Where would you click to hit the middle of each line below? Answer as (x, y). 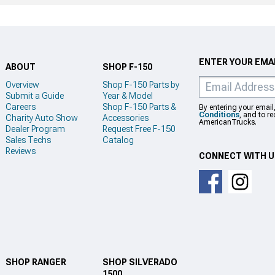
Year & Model (127, 96)
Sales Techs (28, 140)
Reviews (21, 151)
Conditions (219, 114)
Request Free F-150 (139, 129)
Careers (21, 107)
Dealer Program (35, 129)
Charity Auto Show (42, 118)
